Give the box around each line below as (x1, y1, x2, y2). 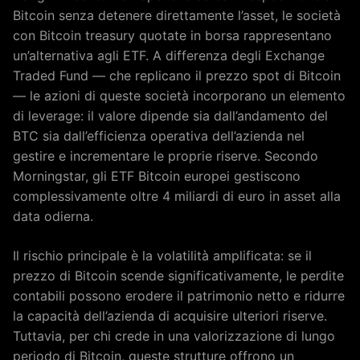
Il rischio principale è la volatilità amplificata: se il (13, 247, 312, 264)
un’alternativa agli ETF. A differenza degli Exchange (13, 47, 325, 63)
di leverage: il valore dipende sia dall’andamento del (13, 107, 328, 124)
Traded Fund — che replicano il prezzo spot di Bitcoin (13, 67, 341, 84)
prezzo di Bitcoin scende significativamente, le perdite (13, 267, 344, 284)
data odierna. (13, 207, 93, 224)
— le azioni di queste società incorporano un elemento (13, 87, 346, 104)
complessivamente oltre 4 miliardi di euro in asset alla (13, 187, 341, 204)
